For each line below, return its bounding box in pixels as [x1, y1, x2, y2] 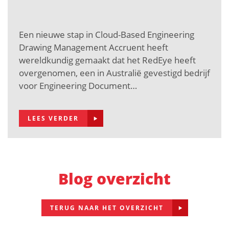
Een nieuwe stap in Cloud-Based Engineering [19, 28, 194, 40]
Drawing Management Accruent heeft [19, 41, 168, 53]
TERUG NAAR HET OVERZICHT [50, 203, 164, 213]
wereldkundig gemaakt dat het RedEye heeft [19, 54, 196, 66]
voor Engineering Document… [19, 79, 137, 91]
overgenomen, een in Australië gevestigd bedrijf [19, 66, 210, 79]
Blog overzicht [58, 168, 171, 189]
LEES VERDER [28, 114, 79, 123]
